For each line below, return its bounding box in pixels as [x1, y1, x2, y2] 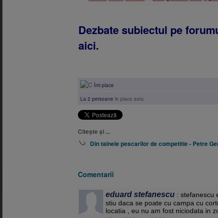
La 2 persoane [80, 95, 113, 102]
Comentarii [78, 169, 114, 179]
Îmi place [94, 82, 114, 89]
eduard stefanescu [106, 189, 175, 199]
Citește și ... [78, 127, 110, 136]
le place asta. [115, 95, 145, 102]
